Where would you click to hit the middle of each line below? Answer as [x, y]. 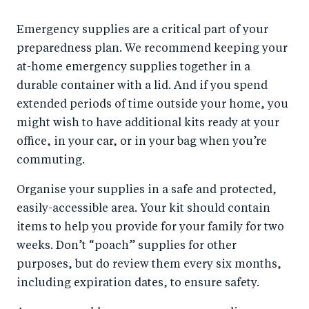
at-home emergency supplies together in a [133, 68]
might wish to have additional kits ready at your [148, 124]
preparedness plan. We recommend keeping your [152, 49]
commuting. [52, 161]
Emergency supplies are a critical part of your [142, 31]
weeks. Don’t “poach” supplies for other [127, 247]
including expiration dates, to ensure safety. [138, 284]
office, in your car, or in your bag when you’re [142, 142]
